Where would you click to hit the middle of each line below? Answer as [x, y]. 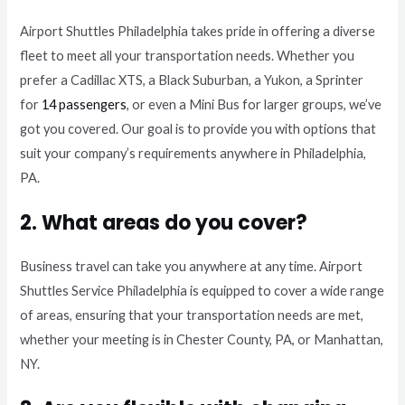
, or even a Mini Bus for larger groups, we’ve [254, 104]
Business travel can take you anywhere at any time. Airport [192, 266]
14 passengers [85, 104]
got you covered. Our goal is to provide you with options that [198, 128]
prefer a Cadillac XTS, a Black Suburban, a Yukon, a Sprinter [192, 80]
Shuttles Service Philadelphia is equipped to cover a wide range [202, 290]
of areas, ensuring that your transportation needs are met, [192, 315]
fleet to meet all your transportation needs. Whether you [188, 55]
